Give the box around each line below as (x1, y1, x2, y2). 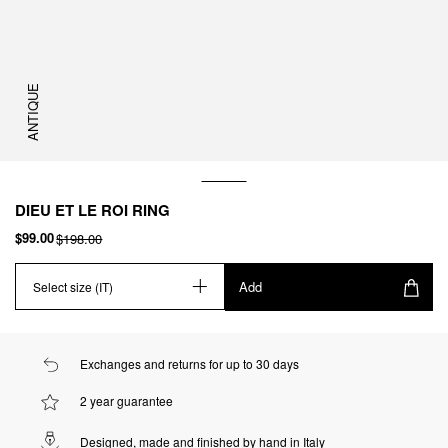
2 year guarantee (80, 392, 173, 410)
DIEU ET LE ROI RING (15, 198, 170, 221)
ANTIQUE (22, 82, 42, 141)
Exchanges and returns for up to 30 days (80, 354, 299, 372)
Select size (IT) (33, 277, 114, 295)
